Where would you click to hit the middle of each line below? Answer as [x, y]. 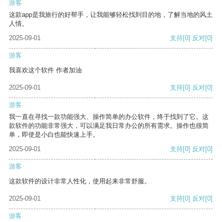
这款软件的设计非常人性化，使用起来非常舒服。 [80, 181]
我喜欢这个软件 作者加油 [45, 70]
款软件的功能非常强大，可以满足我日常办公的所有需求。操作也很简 [109, 126]
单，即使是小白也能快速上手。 [54, 135]
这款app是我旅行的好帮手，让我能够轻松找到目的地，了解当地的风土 [111, 15]
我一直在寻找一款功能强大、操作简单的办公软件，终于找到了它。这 [109, 117]
